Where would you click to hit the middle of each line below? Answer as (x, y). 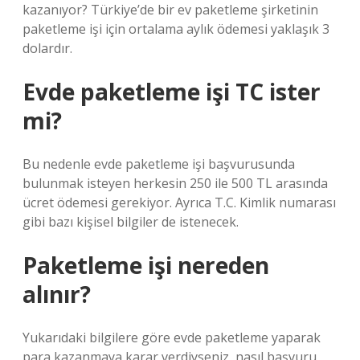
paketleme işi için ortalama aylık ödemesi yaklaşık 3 (176, 29)
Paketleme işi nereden (146, 265)
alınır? (57, 294)
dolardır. (47, 48)
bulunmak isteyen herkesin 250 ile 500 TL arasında (175, 183)
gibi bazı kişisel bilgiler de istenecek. (131, 222)
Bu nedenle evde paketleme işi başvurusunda (159, 164)
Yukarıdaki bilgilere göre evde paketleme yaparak (172, 337)
